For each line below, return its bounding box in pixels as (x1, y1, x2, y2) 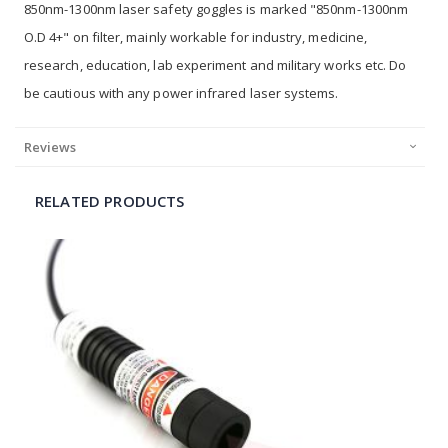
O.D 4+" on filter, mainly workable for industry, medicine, (24, 27, 368, 46)
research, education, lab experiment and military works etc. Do (24, 55, 407, 74)
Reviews (24, 137, 76, 156)
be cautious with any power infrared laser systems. (24, 83, 339, 102)
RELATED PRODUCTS (35, 190, 185, 211)
